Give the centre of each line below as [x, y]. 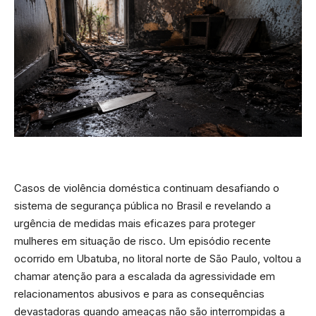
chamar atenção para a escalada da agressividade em [145, 276]
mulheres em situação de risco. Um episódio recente [142, 241]
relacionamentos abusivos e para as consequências [139, 293]
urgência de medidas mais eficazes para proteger [135, 223]
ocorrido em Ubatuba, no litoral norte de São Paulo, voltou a [158, 258]
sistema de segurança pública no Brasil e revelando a [142, 205]
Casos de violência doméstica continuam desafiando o [147, 188]
